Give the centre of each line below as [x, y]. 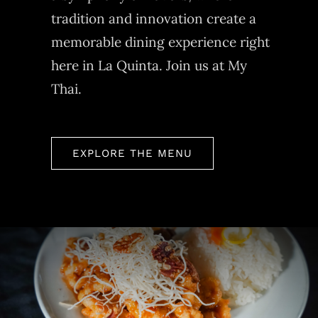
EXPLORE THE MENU [132, 154]
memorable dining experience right [160, 42]
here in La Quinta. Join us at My [149, 66]
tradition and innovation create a [153, 19]
